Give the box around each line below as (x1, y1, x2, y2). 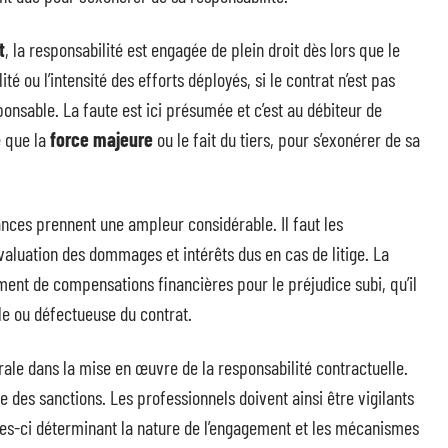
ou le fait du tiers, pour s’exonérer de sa (153, 127, 420, 151)
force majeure (50, 127, 153, 151)
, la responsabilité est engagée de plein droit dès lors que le (5, 37, 400, 61)
